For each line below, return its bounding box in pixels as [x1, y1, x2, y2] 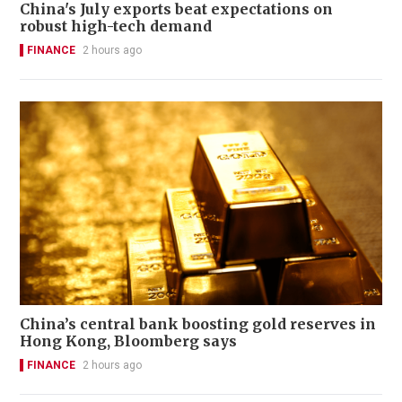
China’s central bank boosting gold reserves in [20, 315, 376, 334]
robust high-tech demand [20, 16, 213, 35]
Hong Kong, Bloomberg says [20, 332, 237, 351]
